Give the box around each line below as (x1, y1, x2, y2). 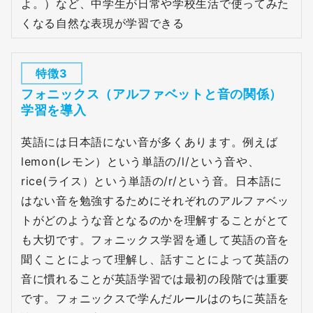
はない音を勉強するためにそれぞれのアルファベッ (21, 193, 290, 208)
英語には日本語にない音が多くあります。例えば (21, 134, 278, 149)
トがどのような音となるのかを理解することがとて (21, 212, 290, 227)
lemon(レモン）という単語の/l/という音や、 (21, 154, 260, 168)
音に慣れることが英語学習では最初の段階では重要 (21, 271, 290, 286)
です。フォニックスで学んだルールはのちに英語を (21, 291, 290, 305)
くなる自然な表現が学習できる (21, 16, 184, 31)
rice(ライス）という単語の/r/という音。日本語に (21, 173, 282, 188)
